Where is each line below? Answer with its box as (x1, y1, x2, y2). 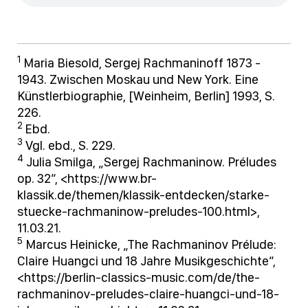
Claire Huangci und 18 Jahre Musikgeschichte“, (17, 253, 276, 269)
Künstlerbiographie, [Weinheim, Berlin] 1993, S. (17, 88, 275, 104)
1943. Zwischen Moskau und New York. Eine (17, 71, 258, 88)
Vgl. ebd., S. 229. (23, 137, 115, 154)
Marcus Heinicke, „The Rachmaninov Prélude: (23, 236, 276, 253)
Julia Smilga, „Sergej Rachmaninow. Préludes (23, 154, 276, 170)
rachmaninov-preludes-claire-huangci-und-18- (17, 286, 279, 302)
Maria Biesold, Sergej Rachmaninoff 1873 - (21, 55, 261, 71)
